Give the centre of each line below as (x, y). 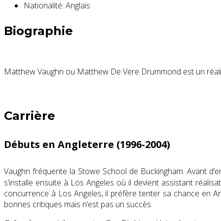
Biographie (38, 31)
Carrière (30, 116)
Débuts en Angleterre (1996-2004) (87, 144)
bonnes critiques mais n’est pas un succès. (78, 204)
